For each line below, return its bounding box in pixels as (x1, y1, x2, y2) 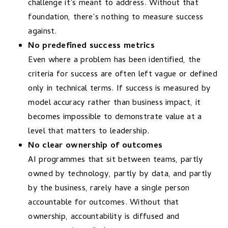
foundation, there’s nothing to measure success (28, 11, 204, 25)
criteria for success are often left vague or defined (28, 68, 217, 82)
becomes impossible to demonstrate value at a (28, 110, 202, 125)
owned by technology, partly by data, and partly (28, 167, 212, 182)
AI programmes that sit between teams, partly (28, 153, 204, 167)
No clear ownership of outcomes (28, 139, 163, 153)
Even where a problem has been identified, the (28, 53, 201, 68)
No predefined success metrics (28, 39, 155, 53)
